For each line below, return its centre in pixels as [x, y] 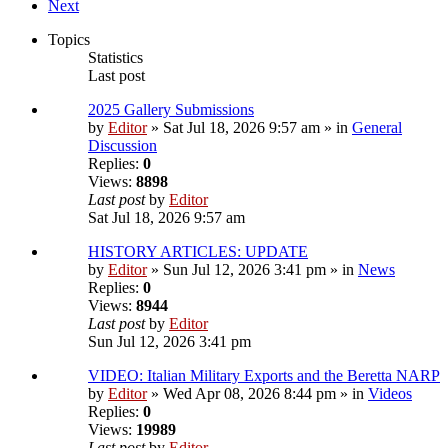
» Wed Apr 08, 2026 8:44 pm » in [257, 394]
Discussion [122, 146]
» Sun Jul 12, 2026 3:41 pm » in [252, 270]
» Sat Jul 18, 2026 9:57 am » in [249, 128]
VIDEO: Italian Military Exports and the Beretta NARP [264, 376]
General [377, 128]
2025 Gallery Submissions [171, 110]
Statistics [115, 58]
